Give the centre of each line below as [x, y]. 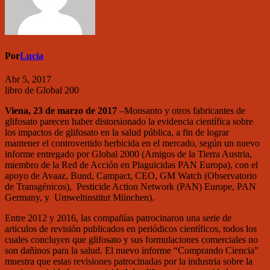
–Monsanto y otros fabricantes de [181, 110]
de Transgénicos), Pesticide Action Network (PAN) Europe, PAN [130, 186]
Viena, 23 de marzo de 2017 [61, 110]
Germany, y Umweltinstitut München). [80, 197]
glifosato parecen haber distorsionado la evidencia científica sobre [129, 121]
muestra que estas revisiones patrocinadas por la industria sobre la [129, 261]
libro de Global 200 [42, 90]
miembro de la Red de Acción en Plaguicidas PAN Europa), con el [131, 165]
